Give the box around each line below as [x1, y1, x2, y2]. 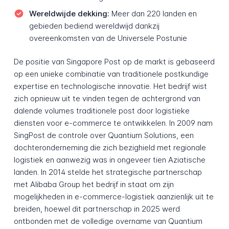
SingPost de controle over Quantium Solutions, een [13, 130, 194, 141]
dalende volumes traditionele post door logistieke [13, 106, 190, 116]
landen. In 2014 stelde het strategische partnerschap [13, 167, 202, 177]
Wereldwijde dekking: [29, 8, 109, 18]
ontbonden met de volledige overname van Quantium [13, 216, 202, 226]
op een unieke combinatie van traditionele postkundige [13, 69, 209, 79]
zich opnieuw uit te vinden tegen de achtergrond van [13, 94, 200, 104]
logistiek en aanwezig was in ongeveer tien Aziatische [13, 155, 205, 165]
